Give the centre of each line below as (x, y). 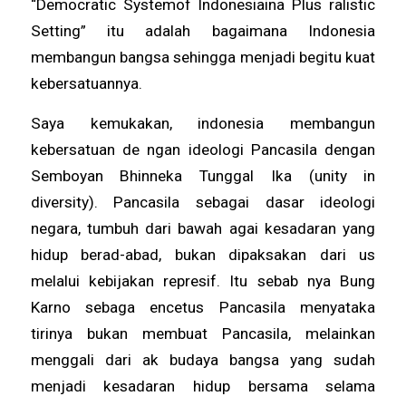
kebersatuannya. (86, 84)
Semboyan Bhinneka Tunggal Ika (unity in (203, 175)
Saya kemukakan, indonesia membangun (203, 123)
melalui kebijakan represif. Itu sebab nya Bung (203, 280)
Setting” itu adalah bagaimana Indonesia (203, 31)
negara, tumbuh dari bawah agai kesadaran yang (203, 228)
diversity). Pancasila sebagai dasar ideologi (203, 202)
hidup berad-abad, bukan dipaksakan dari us (203, 254)
